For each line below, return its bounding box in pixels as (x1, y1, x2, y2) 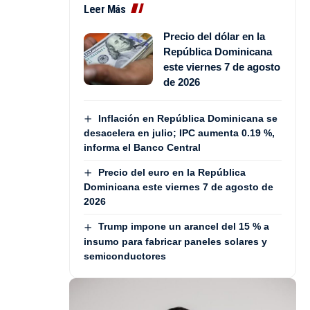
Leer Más (84, 2, 125, 16)
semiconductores (84, 250, 166, 262)
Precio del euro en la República (98, 166, 246, 178)
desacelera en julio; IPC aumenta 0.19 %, (84, 127, 275, 138)
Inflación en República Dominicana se (98, 112, 277, 124)
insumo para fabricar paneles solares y (84, 235, 267, 247)
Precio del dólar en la (163, 30, 265, 42)
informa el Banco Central (84, 141, 201, 153)
